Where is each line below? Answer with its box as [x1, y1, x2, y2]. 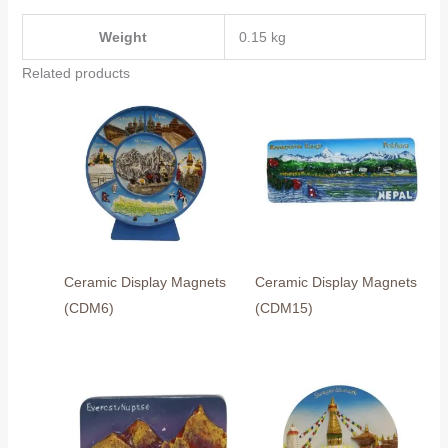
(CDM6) [63, 300, 114, 317]
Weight [99, 29, 148, 46]
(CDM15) [255, 300, 313, 317]
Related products [21, 65, 130, 82]
